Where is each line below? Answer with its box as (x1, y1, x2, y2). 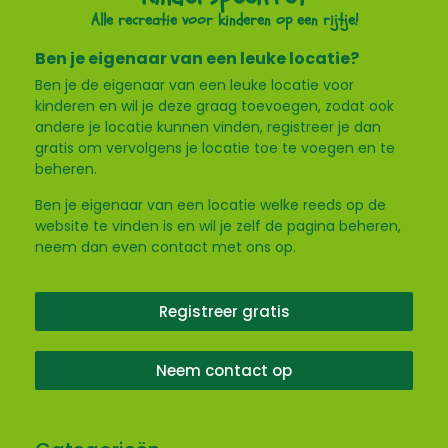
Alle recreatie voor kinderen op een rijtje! (90, 9, 358, 32)
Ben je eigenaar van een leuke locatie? (35, 47, 359, 71)
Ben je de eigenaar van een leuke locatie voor (35, 75, 354, 96)
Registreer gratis (158, 301, 290, 323)
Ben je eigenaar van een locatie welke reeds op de (35, 194, 386, 215)
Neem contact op (156, 360, 292, 382)
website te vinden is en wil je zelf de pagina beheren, (35, 215, 401, 236)
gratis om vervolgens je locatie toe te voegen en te (35, 138, 395, 159)
